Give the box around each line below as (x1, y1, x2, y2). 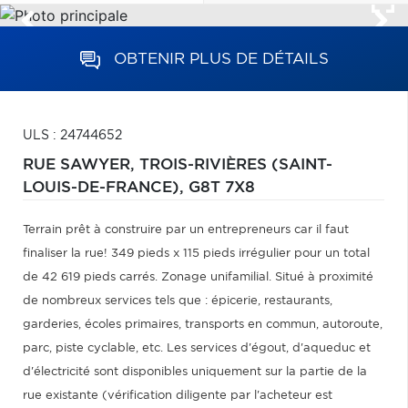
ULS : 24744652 (23, 129, 122, 142)
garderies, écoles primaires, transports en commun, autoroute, (23, 319, 382, 331)
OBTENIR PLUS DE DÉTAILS (113, 51, 329, 66)
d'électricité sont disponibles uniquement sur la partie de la (23, 366, 367, 378)
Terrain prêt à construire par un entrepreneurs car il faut (23, 224, 349, 236)
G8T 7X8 (189, 180, 255, 195)
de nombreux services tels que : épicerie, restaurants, (23, 295, 332, 307)
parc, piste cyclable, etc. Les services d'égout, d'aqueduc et (23, 342, 371, 354)
